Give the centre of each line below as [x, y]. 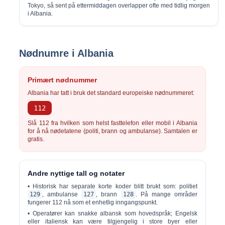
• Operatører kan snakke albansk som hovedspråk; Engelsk [113, 213]
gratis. [36, 139]
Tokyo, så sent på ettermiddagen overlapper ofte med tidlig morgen [119, 6]
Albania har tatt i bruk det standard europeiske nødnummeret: [111, 93]
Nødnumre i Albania [67, 53]
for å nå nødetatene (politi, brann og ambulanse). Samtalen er [113, 131]
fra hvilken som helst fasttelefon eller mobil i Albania [123, 123]
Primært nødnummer [63, 80]
